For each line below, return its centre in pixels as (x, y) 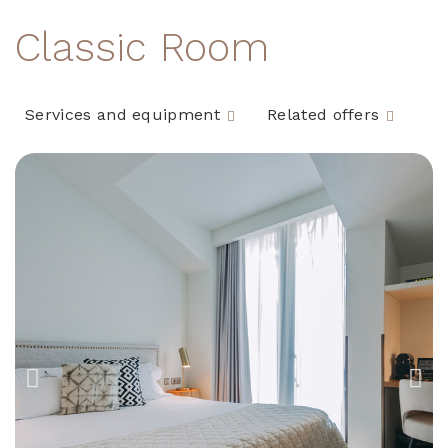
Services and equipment (123, 114)
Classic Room (142, 47)
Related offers (323, 114)
